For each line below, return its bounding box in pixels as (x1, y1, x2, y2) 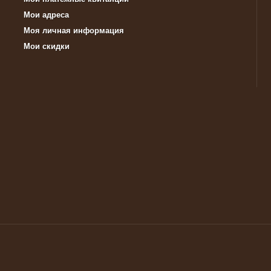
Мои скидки (24, 42, 70, 51)
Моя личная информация (24, 26, 124, 35)
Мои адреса (24, 10, 69, 19)
